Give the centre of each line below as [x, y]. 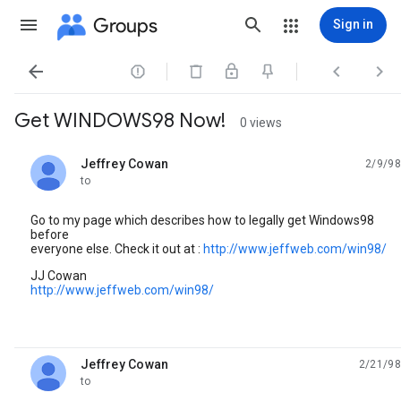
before [50, 235]
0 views [261, 123]
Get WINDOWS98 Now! [120, 120]
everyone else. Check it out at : [117, 249]
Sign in [353, 24]
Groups [125, 25]
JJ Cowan [59, 276]
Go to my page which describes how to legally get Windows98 [202, 220]
